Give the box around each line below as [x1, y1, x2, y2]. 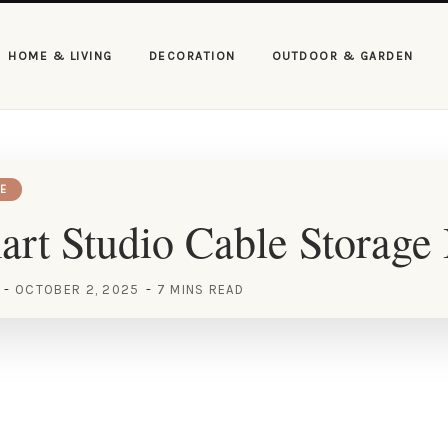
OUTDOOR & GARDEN [271, 49, 414, 63]
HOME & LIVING [8, 49, 113, 63]
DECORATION [148, 49, 236, 63]
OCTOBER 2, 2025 [15, 282, 140, 297]
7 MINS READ [156, 282, 244, 297]
